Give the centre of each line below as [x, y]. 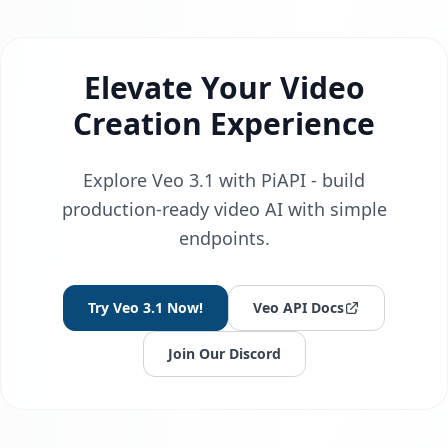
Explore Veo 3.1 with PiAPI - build [224, 180]
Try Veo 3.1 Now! [145, 308]
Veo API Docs [298, 308]
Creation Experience [224, 124]
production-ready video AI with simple [224, 209]
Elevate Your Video [224, 88]
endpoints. [224, 238]
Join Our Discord [224, 354]
